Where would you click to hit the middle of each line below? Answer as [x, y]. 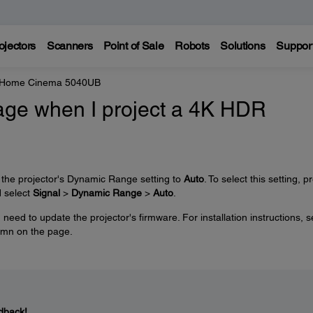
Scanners [70, 46]
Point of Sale [134, 46]
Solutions [243, 46]
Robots [192, 46]
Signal [46, 193]
